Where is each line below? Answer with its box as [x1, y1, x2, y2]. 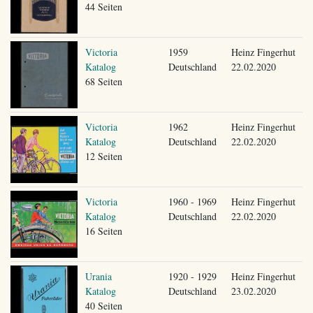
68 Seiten [85, 74, 122, 88]
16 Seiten [85, 224, 122, 238]
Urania [85, 269, 112, 283]
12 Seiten [85, 149, 122, 163]
